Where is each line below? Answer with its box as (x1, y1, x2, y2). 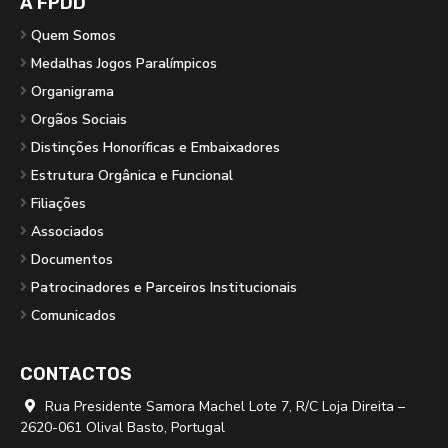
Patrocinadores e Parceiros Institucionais (31, 277, 297, 297)
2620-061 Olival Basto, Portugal (20, 417, 225, 437)
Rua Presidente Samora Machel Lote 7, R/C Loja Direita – (41, 396, 405, 416)
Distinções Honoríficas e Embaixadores (31, 137, 280, 157)
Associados (31, 221, 104, 241)
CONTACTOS (20, 362, 132, 385)
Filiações (31, 193, 86, 213)
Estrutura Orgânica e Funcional (31, 165, 233, 185)
